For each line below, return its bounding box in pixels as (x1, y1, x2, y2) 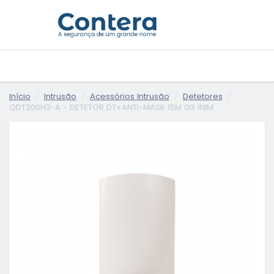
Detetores (182, 90, 223, 102)
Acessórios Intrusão (89, 90, 169, 102)
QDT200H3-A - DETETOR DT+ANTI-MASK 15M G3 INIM (9, 101, 213, 113)
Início (9, 90, 31, 102)
